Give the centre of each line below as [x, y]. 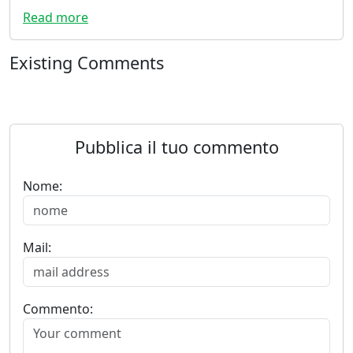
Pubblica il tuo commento [176, 147]
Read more [56, 17]
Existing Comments [87, 62]
